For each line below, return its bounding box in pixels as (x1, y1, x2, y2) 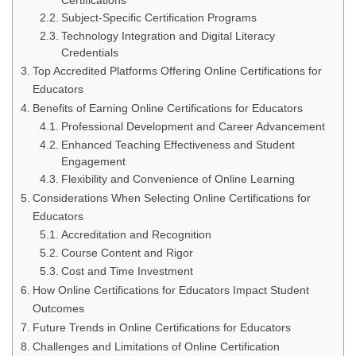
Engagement (60, 156, 126, 168)
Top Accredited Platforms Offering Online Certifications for (32, 64, 322, 77)
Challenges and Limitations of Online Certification (32, 340, 280, 353)
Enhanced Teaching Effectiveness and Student (60, 139, 295, 151)
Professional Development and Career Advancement (60, 121, 325, 133)
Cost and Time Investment (60, 265, 193, 277)
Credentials (60, 47, 118, 59)
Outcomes (32, 302, 84, 315)
